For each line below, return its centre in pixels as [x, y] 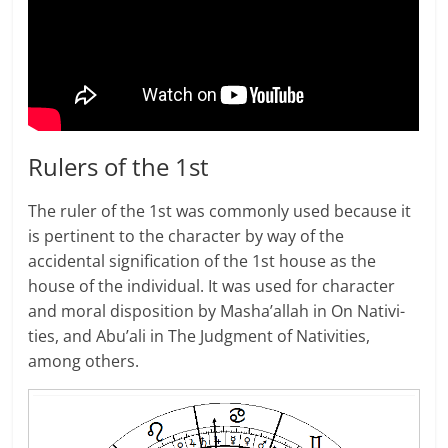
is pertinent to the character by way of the [186, 236]
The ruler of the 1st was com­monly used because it [220, 211]
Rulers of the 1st [119, 167]
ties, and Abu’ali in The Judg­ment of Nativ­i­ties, [199, 336]
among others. [84, 361]
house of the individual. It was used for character [212, 286]
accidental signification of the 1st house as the [202, 261]
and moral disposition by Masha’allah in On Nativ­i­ [217, 311]
